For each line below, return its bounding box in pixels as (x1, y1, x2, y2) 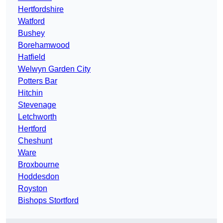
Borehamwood (18, 41, 70, 50)
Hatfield (18, 53, 45, 62)
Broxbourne (18, 160, 59, 169)
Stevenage (18, 101, 56, 110)
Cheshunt (18, 136, 52, 145)
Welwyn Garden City (18, 65, 91, 74)
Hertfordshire (18, 5, 64, 14)
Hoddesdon (18, 172, 59, 181)
